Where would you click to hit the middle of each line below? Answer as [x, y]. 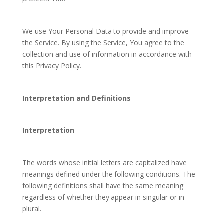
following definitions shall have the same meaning [103, 185]
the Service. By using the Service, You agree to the [103, 43]
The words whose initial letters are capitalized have [104, 163]
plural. [32, 208]
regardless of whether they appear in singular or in [103, 197]
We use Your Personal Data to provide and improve [105, 31]
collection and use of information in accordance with [107, 54]
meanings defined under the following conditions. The [109, 174]
